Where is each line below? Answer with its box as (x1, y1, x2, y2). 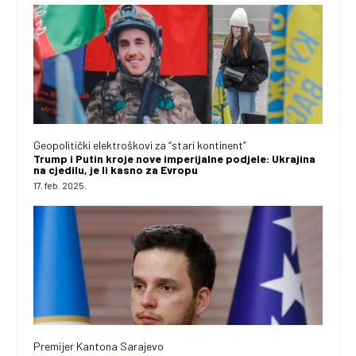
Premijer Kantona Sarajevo (33, 339, 164, 354)
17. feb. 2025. (33, 180, 87, 192)
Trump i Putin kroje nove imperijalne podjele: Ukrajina (33, 152, 316, 166)
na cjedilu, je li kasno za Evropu (33, 163, 199, 177)
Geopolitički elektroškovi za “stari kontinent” (33, 138, 247, 153)
